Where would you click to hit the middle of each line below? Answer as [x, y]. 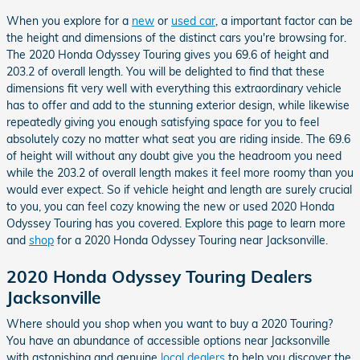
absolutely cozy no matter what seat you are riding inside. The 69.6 [178, 139]
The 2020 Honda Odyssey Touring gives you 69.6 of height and [168, 54]
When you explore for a [69, 20]
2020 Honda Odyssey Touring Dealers [160, 276]
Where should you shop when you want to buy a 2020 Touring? [170, 324]
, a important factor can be [284, 20]
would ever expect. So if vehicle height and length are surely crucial [179, 189]
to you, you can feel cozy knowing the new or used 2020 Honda [170, 206]
